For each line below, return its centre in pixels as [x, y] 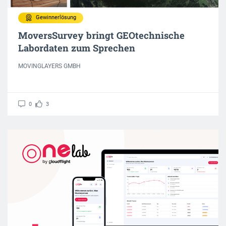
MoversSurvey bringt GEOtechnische [101, 35]
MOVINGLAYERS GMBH [49, 66]
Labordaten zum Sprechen [77, 48]
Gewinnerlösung [56, 18]
